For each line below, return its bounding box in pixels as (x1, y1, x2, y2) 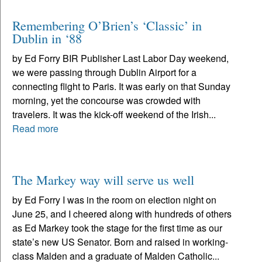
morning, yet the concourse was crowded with (12, 93, 201, 107)
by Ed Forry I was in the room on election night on (12, 192, 216, 206)
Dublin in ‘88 (12, 29, 82, 47)
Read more (12, 121, 58, 135)
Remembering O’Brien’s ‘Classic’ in (12, 16, 202, 34)
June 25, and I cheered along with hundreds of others (12, 206, 232, 220)
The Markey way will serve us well (12, 170, 194, 188)
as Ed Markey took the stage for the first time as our (12, 220, 222, 235)
